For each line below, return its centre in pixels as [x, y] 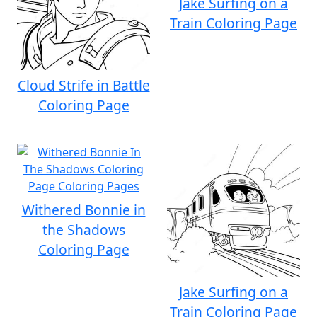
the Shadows [83, 230]
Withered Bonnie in [83, 210]
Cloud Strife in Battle [83, 85]
